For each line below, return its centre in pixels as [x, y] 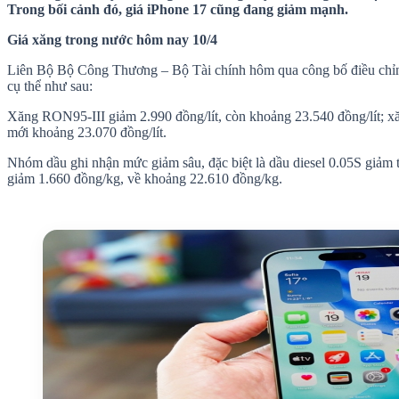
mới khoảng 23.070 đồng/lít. [87, 132]
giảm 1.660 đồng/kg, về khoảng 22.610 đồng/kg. [145, 179]
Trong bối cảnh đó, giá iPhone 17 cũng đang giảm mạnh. [178, 9]
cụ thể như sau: [50, 86]
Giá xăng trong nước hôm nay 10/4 [112, 40]
